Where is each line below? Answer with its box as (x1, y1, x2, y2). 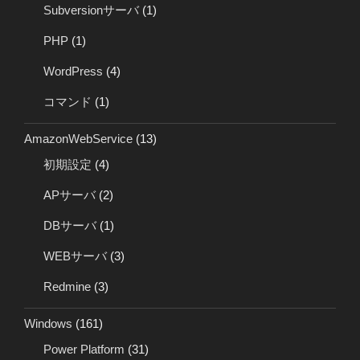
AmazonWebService (24, 132, 133, 146)
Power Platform (43, 342, 125, 356)
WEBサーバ (43, 248, 107, 263)
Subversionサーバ (43, 2, 139, 17)
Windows (24, 317, 72, 331)
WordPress (43, 63, 103, 78)
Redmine (43, 279, 91, 293)
